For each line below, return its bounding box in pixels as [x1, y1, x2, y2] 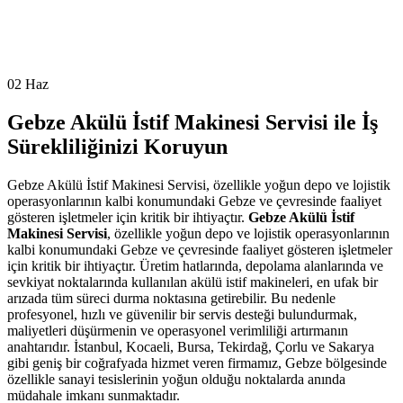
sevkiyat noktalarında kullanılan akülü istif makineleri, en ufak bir [7, 274, 378, 291]
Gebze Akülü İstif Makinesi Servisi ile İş [7, 111, 378, 135]
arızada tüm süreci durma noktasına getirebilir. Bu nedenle [7, 291, 336, 307]
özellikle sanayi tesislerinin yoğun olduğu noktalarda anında [7, 372, 345, 388]
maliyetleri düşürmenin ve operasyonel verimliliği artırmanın [7, 323, 348, 339]
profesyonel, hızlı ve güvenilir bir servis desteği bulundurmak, [7, 307, 357, 323]
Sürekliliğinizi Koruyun [7, 135, 228, 159]
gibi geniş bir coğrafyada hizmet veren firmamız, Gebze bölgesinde [7, 355, 387, 372]
